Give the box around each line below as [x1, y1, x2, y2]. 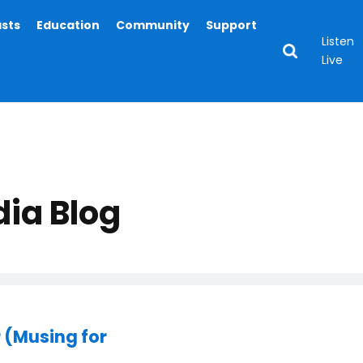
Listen [322, 33, 355, 49]
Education [36, 17, 100, 33]
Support [206, 17, 258, 33]
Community [116, 17, 190, 33]
